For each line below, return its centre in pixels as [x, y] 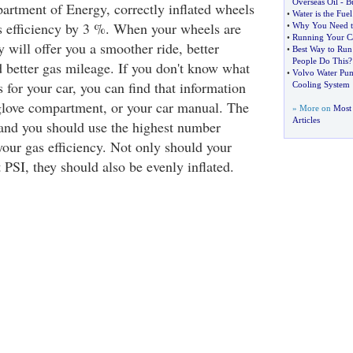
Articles [306, 120]
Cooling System [321, 84]
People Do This [320, 61]
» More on [312, 108]
